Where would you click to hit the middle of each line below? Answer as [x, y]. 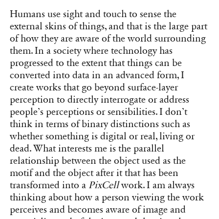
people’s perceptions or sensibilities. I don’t [99, 112]
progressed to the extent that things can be [96, 63]
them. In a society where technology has [91, 51]
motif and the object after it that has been [94, 173]
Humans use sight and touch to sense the [93, 14]
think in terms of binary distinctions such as [100, 124]
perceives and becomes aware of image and [98, 210]
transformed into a [49, 186]
